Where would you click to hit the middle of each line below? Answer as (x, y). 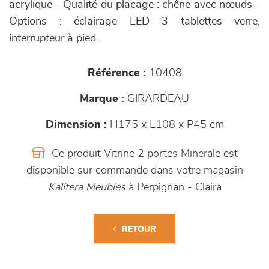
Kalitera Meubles (88, 188)
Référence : (116, 74)
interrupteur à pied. (54, 39)
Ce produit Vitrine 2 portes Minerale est (143, 154)
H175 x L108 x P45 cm (165, 125)
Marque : (102, 99)
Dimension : (76, 125)
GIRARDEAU (157, 99)
